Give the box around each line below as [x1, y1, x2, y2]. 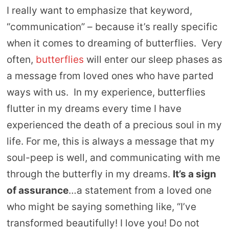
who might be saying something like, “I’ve [6, 201, 196, 213]
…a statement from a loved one [68, 185, 212, 196]
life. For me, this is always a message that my [6, 135, 215, 147]
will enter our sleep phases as [83, 54, 222, 65]
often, [6, 54, 36, 65]
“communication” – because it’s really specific [6, 21, 218, 33]
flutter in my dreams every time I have [6, 103, 181, 114]
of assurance [6, 185, 68, 196]
